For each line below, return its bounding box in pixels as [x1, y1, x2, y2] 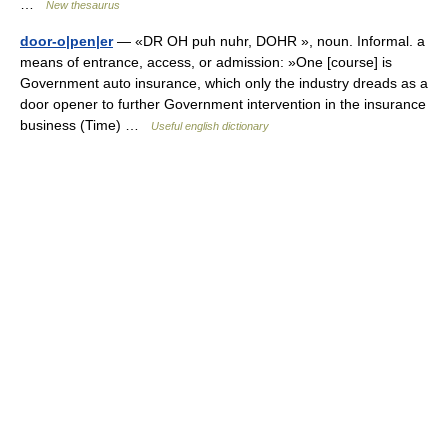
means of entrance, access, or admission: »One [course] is [20, 54, 392, 70]
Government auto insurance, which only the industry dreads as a [20, 75, 428, 91]
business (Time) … [20, 117, 151, 133]
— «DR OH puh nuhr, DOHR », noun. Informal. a [113, 33, 425, 49]
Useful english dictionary [151, 120, 269, 132]
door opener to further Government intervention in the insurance [20, 96, 426, 112]
